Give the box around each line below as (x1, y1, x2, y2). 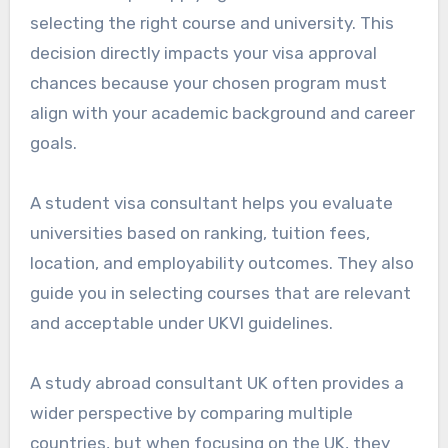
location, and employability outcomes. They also (29, 253, 414, 274)
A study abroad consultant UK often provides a (29, 373, 404, 394)
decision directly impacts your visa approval (29, 43, 377, 64)
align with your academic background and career (29, 103, 415, 124)
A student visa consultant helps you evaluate (29, 193, 393, 214)
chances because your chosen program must (29, 73, 387, 94)
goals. (29, 133, 77, 154)
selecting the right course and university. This (29, 13, 394, 34)
